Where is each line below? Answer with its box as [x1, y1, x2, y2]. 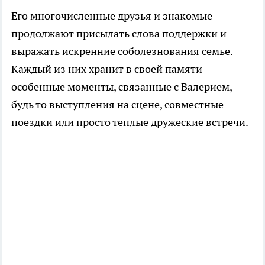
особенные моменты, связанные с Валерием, [11, 80, 232, 94]
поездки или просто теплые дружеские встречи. [11, 115, 248, 130]
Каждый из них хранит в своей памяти [11, 62, 202, 76]
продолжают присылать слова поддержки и [11, 27, 227, 41]
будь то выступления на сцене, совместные [11, 98, 224, 112]
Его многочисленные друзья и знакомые [11, 9, 212, 23]
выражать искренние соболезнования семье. [11, 44, 232, 59]
